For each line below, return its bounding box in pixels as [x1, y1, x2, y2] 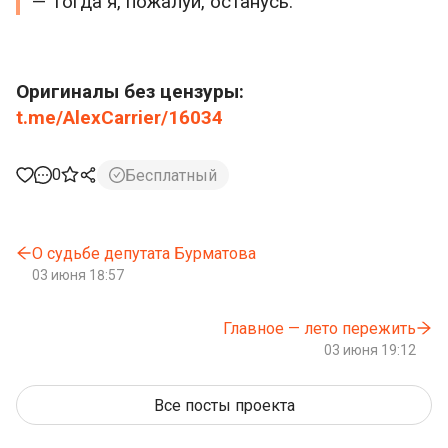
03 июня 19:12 [324, 342, 416, 359]
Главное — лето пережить [223, 319, 416, 339]
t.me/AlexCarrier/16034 [16, 106, 223, 130]
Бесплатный [125, 165, 217, 185]
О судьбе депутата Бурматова [32, 244, 256, 264]
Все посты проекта [153, 395, 295, 415]
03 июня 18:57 [32, 267, 124, 284]
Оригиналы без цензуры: [16, 80, 244, 104]
